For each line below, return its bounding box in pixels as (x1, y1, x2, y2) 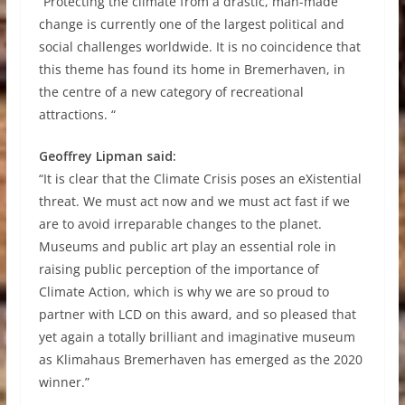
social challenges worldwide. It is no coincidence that (38, 38, 361, 55)
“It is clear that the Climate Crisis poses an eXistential (38, 170, 362, 187)
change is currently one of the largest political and (38, 15, 344, 33)
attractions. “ (38, 106, 116, 123)
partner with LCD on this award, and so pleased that (38, 306, 356, 323)
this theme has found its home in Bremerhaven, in (38, 61, 345, 78)
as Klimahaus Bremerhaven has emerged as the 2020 (38, 351, 363, 368)
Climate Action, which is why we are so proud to (38, 283, 329, 300)
